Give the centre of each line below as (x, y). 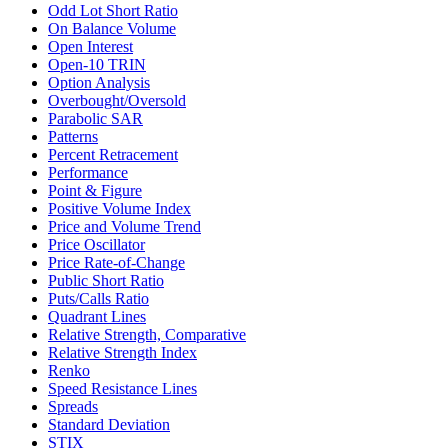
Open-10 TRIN (97, 65)
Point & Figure (95, 191)
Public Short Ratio (106, 281)
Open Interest (90, 47)
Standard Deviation (109, 425)
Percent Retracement (113, 155)
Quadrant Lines (97, 317)
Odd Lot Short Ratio (113, 11)
